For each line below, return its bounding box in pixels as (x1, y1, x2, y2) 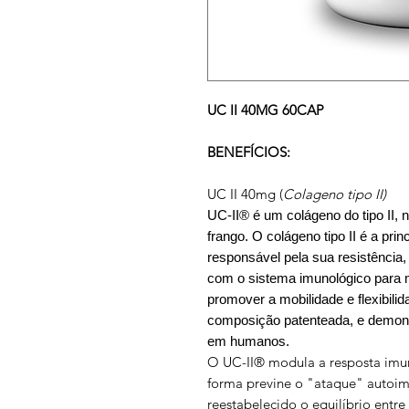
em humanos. (207, 332, 289, 349)
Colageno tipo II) (283, 184, 386, 203)
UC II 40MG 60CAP (207, 100, 324, 119)
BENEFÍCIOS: (207, 142, 290, 161)
